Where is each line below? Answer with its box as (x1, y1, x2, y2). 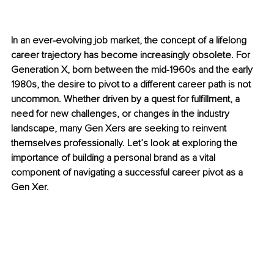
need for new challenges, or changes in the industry (11, 108, 232, 120)
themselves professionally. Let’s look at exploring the (11, 137, 240, 150)
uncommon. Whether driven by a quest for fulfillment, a (11, 93, 242, 106)
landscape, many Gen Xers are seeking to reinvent (11, 122, 229, 135)
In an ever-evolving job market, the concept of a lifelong (11, 34, 249, 47)
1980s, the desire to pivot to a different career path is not (11, 78, 253, 91)
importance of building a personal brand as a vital (11, 152, 218, 165)
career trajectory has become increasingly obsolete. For (11, 49, 253, 62)
